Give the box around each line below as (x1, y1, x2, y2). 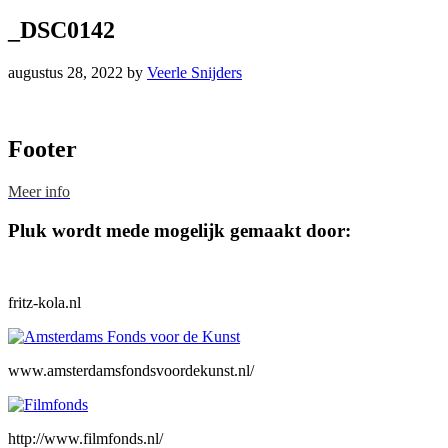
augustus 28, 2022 (8, 64, 123, 82)
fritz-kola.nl (8, 294, 81, 312)
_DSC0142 (8, 17, 115, 44)
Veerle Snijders (147, 64, 242, 82)
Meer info (8, 182, 70, 200)
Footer (8, 135, 77, 162)
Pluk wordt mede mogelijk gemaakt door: (8, 219, 351, 241)
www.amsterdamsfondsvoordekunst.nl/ (8, 362, 254, 380)
